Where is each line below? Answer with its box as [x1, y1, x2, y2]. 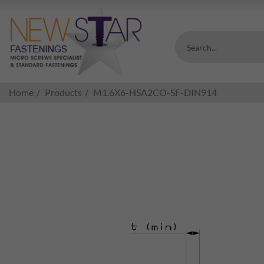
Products [45, 87, 82, 98]
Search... [187, 42, 217, 52]
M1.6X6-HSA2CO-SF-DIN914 [93, 87, 217, 98]
